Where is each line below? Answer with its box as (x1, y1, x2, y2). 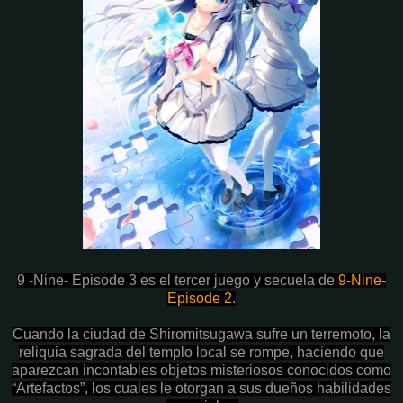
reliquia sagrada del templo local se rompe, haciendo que (19, 344, 384, 360)
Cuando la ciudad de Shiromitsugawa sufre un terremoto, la (13, 326, 390, 342)
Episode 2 (167, 290, 232, 306)
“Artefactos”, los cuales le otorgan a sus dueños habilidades (12, 380, 391, 396)
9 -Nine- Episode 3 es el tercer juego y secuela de (17, 272, 338, 288)
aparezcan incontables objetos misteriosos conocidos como (12, 362, 391, 378)
